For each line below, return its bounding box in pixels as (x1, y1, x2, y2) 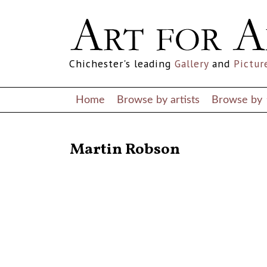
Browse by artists (117, 94, 200, 105)
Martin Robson (70, 139, 180, 161)
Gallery (175, 57, 209, 70)
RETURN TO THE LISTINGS (70, 132, 157, 140)
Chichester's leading (69, 57, 175, 70)
